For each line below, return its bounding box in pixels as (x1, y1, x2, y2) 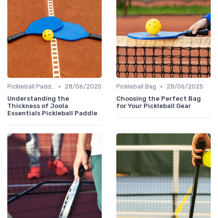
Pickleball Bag (116, 83, 156, 91)
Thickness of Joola (7, 102, 68, 110)
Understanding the (7, 95, 69, 103)
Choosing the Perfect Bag (116, 95, 201, 103)
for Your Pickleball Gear (116, 102, 191, 110)
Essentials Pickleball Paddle (7, 109, 97, 117)
